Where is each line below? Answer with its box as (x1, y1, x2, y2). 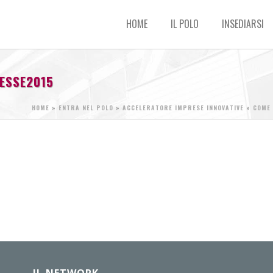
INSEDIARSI (222, 16, 264, 31)
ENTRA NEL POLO (58, 103, 113, 112)
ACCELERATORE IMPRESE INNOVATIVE (122, 103, 244, 112)
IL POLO (171, 16, 199, 31)
